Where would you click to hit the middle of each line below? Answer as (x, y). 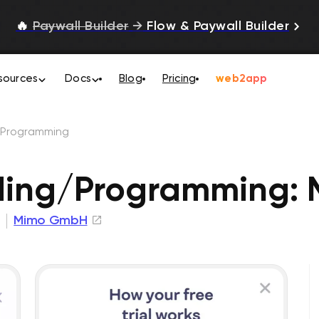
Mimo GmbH (51, 220)
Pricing (179, 79)
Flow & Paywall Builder (216, 27)
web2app (242, 79)
